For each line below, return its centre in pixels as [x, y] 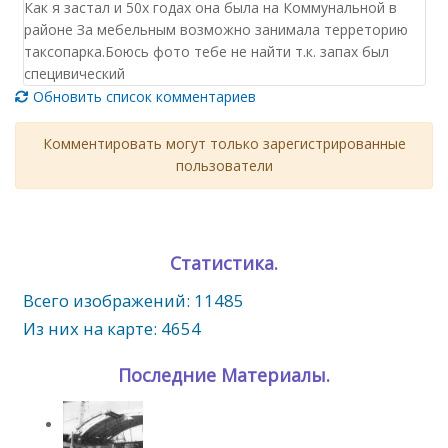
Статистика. [224, 262]
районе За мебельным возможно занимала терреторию [215, 29]
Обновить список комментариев [142, 96]
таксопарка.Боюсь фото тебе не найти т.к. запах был [206, 51]
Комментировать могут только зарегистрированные [224, 144]
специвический [74, 73]
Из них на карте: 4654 [111, 328]
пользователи [224, 166]
